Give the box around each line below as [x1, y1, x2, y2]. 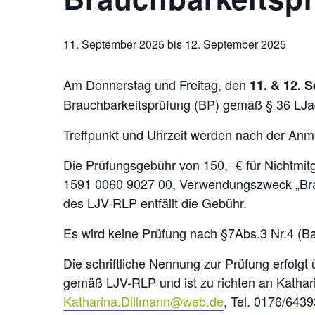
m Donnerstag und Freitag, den [72, 75, 250, 94]
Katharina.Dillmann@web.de [63, 292, 224, 310]
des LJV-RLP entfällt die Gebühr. [63, 193, 247, 212]
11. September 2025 [63, 36, 165, 52]
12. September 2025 [185, 36, 286, 52]
